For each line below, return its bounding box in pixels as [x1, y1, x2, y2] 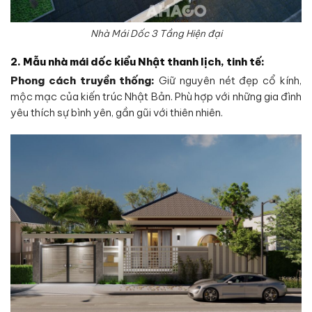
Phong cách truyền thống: [10, 74, 155, 88]
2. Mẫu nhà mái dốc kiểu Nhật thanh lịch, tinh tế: [10, 54, 265, 68]
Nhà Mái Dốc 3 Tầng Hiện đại [90, 27, 222, 40]
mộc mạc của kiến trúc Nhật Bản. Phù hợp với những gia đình [10, 90, 302, 104]
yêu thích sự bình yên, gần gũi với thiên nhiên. [10, 106, 223, 120]
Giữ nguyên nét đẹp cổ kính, [155, 74, 302, 88]
